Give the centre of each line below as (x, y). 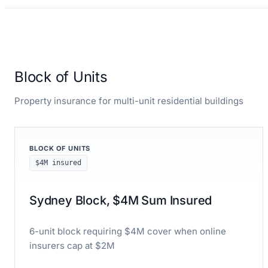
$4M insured (58, 162)
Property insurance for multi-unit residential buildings (129, 100)
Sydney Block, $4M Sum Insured (121, 200)
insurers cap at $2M (72, 245)
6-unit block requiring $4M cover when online (128, 231)
